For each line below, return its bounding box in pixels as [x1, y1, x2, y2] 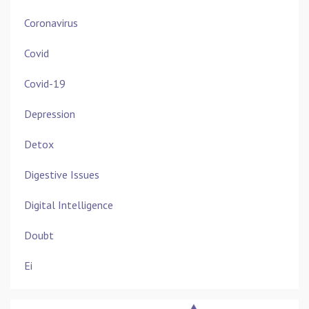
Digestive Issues [24, 168, 99, 182]
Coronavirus [24, 16, 78, 30]
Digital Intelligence [24, 198, 113, 212]
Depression [24, 107, 75, 121]
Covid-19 [24, 77, 66, 91]
